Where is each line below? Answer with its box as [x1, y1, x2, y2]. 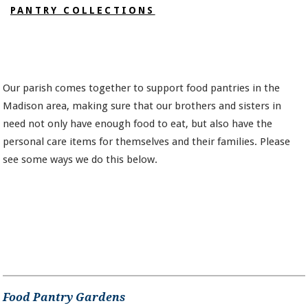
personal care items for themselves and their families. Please [3, 135, 291, 148]
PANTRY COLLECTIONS [10, 5, 155, 16]
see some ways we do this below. [3, 153, 158, 166]
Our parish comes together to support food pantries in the [3, 82, 280, 95]
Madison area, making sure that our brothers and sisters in [3, 100, 282, 113]
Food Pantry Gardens [3, 290, 126, 304]
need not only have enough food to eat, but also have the [3, 118, 273, 131]
